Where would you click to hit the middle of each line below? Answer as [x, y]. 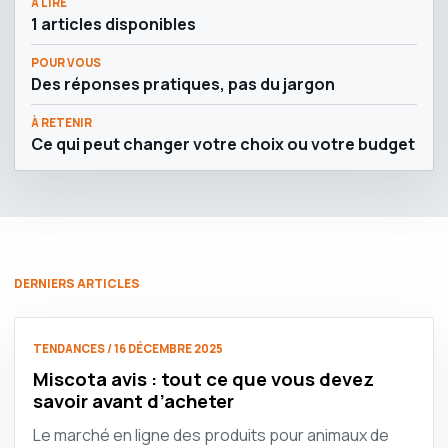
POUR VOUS [66, 62]
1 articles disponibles [113, 24]
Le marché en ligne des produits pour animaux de [211, 435]
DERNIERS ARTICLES [77, 283]
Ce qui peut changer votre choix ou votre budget [223, 144]
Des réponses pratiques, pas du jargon [183, 84]
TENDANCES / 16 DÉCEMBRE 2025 [128, 348]
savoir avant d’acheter [133, 401]
